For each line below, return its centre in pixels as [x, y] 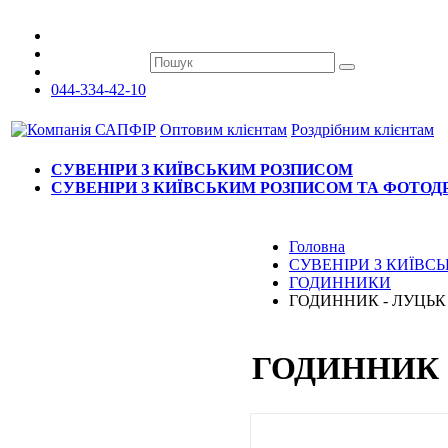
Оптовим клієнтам [223, 129]
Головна [317, 246]
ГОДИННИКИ [340, 282]
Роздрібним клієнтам [362, 129]
